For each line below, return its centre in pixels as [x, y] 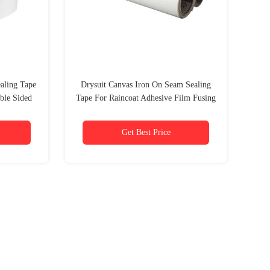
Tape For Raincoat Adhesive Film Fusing [146, 98]
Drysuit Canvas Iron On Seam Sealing [146, 85]
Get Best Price [146, 132]
